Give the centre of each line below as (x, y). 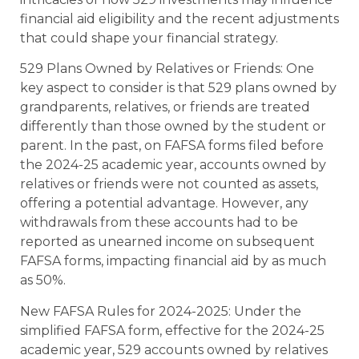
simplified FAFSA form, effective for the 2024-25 (172, 330)
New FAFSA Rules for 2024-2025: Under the (161, 311)
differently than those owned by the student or (173, 127)
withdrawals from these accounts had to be (159, 223)
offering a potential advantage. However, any (164, 204)
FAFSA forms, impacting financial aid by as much (173, 261)
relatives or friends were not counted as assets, (169, 184)
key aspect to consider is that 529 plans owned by (178, 88)
